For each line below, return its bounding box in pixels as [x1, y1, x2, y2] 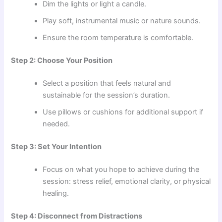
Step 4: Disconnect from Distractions [11, 211, 143, 221]
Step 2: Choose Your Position [11, 56, 113, 65]
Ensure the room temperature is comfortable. [43, 33, 194, 43]
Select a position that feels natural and [43, 79, 171, 88]
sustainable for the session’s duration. [43, 91, 170, 100]
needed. [43, 119, 70, 129]
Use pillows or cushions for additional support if [43, 108, 204, 117]
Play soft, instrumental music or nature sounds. [43, 16, 201, 26]
